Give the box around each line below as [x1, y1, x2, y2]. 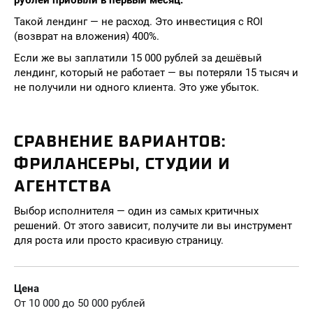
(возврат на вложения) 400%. [14, 30, 159, 43]
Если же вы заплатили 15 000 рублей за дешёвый [14, 52, 262, 64]
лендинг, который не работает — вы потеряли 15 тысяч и [14, 66, 298, 79]
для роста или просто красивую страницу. [14, 234, 224, 247]
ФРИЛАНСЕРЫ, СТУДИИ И [14, 154, 231, 173]
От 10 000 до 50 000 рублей [14, 297, 145, 310]
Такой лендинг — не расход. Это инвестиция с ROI [14, 15, 263, 28]
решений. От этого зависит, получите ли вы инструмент [14, 219, 292, 232]
